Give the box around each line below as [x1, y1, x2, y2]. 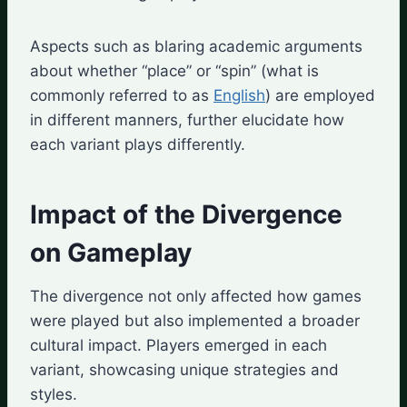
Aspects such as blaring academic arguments [30, 36, 362, 55]
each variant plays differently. [30, 134, 245, 154]
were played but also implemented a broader [30, 311, 360, 330]
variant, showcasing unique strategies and [30, 360, 339, 379]
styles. [30, 384, 77, 403]
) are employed [265, 85, 375, 104]
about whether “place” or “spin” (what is [30, 61, 319, 80]
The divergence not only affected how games [30, 286, 362, 305]
